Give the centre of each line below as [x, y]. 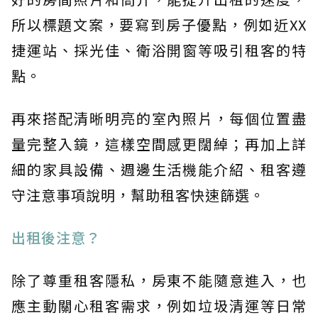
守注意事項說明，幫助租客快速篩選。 [138, 194]
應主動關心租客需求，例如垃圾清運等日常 [159, 305]
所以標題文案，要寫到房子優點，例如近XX [159, 24]
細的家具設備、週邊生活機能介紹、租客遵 [159, 169]
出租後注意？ [56, 237]
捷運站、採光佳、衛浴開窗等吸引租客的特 [159, 50]
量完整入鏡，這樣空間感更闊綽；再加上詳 [159, 143]
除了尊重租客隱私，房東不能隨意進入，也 [159, 280]
